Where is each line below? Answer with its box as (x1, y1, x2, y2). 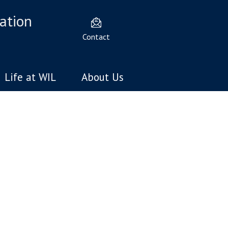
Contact (82, 31, 110, 42)
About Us (81, 70, 124, 84)
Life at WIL (4, 70, 56, 84)
